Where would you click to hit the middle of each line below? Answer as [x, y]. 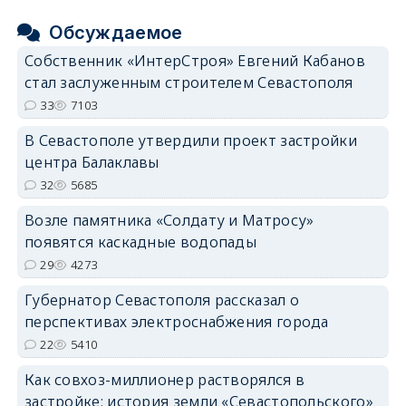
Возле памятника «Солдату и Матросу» [169, 221]
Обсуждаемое [116, 33]
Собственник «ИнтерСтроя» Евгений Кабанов [194, 61]
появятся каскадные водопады [140, 242]
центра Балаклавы [92, 163]
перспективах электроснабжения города [176, 322]
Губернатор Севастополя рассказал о [162, 300]
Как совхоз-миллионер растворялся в [164, 380]
